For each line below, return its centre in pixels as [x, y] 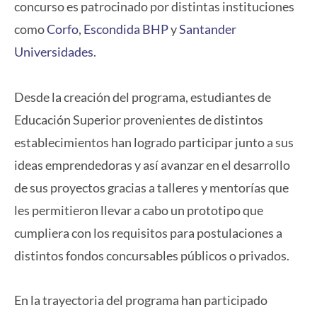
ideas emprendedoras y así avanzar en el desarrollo [152, 165]
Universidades [54, 52]
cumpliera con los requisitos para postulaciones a [148, 232]
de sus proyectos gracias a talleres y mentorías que [151, 187]
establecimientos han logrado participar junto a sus [154, 142]
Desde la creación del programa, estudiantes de [143, 97]
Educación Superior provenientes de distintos [139, 119]
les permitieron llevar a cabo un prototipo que [139, 210]
